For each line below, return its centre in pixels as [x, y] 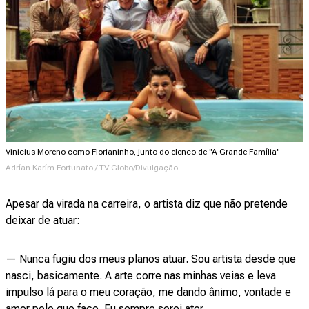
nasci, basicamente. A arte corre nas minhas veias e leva [141, 276]
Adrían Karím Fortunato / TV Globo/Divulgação [92, 168]
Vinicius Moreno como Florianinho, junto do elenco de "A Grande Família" [143, 152]
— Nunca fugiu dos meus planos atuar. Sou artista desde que [151, 259]
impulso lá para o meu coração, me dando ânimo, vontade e [148, 292]
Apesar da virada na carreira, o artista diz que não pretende [147, 204]
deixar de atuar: [46, 220]
